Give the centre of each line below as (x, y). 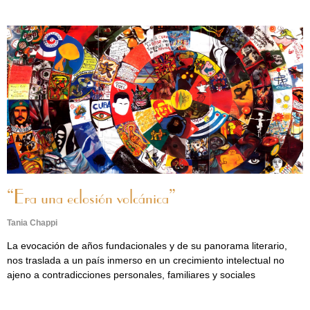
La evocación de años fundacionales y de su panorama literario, (147, 246)
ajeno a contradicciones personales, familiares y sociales (131, 275)
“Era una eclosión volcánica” (91, 199)
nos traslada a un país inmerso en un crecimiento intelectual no (146, 260)
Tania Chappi (32, 223)
